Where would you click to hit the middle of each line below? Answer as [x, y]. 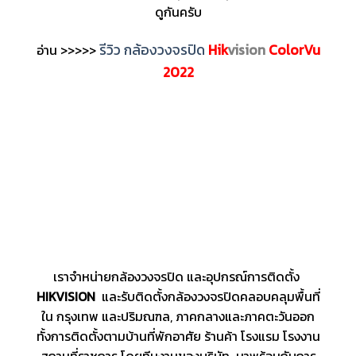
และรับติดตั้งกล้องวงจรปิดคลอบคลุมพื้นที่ [207, 296]
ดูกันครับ [178, 12]
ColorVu [294, 50]
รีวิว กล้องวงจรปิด [153, 50]
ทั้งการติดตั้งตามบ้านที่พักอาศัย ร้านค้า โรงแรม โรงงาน [178, 336]
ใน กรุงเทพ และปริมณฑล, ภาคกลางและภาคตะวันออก [178, 316]
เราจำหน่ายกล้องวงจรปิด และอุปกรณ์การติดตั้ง [178, 277]
